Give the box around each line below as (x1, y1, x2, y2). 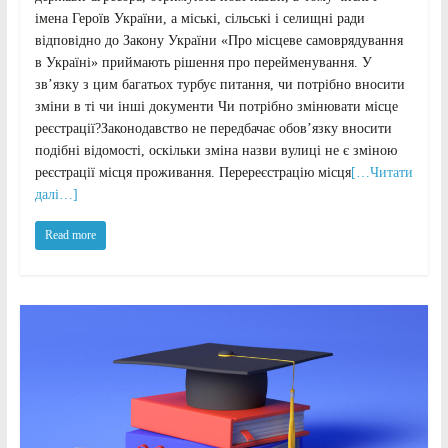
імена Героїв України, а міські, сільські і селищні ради (34, 11, 365, 27)
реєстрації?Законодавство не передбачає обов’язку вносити (34, 121, 392, 137)
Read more (44, 228, 96, 243)
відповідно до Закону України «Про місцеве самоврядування (34, 33, 403, 49)
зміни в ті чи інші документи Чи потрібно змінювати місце (34, 99, 398, 115)
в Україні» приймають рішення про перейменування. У (34, 55, 372, 71)
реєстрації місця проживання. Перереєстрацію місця (34, 165, 351, 181)
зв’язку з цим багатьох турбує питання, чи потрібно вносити (34, 77, 405, 93)
